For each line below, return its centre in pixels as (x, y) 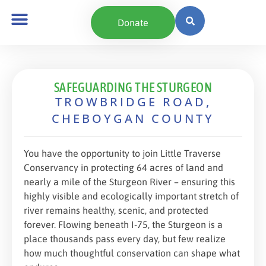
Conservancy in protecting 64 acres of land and (123, 167)
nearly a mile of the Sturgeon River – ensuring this (129, 182)
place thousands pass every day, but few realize (125, 239)
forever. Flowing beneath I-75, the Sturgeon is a (123, 224)
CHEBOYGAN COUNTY (133, 118)
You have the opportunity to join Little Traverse (122, 153)
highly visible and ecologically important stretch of (131, 196)
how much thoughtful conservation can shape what (132, 253)
